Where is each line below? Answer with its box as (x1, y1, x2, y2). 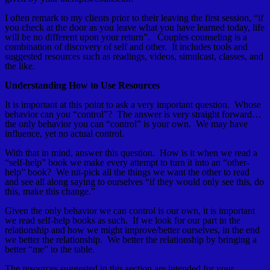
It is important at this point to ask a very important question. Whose (5, 99, 261, 110)
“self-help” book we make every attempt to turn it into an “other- (5, 157, 250, 168)
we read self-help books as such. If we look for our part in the (5, 215, 240, 226)
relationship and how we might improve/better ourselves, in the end (5, 225, 260, 236)
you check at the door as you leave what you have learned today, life (5, 22, 265, 33)
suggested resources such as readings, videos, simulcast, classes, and (5, 51, 263, 62)
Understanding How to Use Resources (5, 80, 160, 91)
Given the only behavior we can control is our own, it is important (5, 206, 255, 216)
